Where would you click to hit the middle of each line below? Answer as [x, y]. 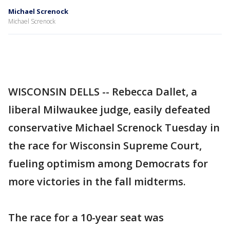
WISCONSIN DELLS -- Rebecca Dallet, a [103, 92]
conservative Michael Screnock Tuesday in [114, 128]
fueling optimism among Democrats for [108, 164]
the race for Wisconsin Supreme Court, [105, 146]
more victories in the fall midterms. [97, 181]
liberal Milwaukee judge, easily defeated [109, 110]
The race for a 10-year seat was [86, 217]
